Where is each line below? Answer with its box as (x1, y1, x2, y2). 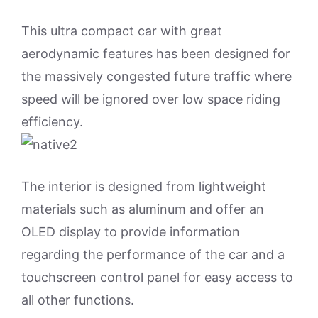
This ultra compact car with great (21, 23, 222, 38)
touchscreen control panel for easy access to (21, 270, 293, 285)
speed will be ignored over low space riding (21, 92, 280, 106)
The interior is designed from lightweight (21, 179, 266, 194)
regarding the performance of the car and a (21, 247, 285, 262)
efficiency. (21, 114, 83, 129)
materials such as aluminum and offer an (21, 202, 264, 216)
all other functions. (21, 292, 134, 307)
